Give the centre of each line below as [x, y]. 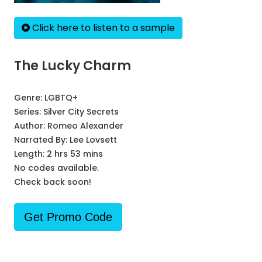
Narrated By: [42, 140]
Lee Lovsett [93, 140]
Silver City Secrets [81, 112]
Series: [29, 112]
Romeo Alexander [85, 126]
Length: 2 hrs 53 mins [58, 154]
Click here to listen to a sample [102, 28]
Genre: [29, 98]
